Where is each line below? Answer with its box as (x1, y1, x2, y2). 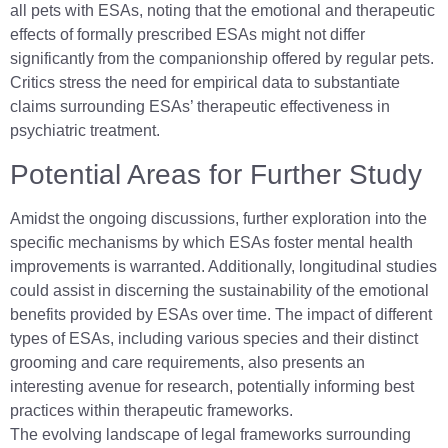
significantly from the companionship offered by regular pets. (10, 50, 434, 68)
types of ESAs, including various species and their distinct (10, 329, 418, 347)
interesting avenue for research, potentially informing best (10, 377, 414, 395)
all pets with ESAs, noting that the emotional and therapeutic (10, 2, 435, 20)
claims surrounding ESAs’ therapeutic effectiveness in (10, 98, 390, 116)
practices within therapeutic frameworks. (10, 401, 293, 419)
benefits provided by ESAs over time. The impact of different (10, 305, 432, 323)
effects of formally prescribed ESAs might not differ (10, 26, 365, 44)
